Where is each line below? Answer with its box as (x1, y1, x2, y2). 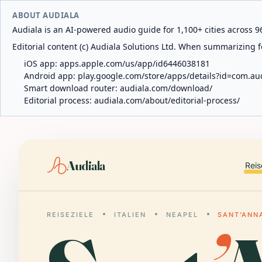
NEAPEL (166, 211, 198, 219)
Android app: (24, 70, 78, 81)
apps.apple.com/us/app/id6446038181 (60, 58, 210, 69)
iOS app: (24, 58, 60, 69)
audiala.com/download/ (120, 82, 212, 94)
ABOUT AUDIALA (12, 10, 80, 20)
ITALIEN (113, 211, 146, 219)
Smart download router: (24, 82, 120, 94)
